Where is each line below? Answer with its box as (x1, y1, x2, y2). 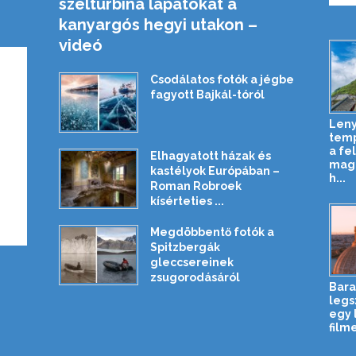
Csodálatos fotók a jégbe (149, 72, 294, 86)
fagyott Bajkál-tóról (149, 87, 265, 101)
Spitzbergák (149, 240, 220, 253)
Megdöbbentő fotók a (149, 225, 274, 238)
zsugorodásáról (149, 270, 240, 284)
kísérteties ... (149, 194, 224, 207)
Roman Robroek (149, 179, 242, 192)
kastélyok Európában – (149, 164, 280, 177)
